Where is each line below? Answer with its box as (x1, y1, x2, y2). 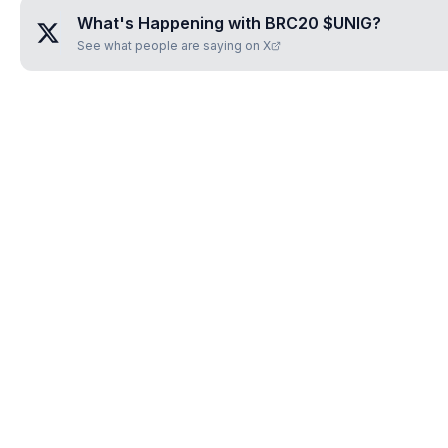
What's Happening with (77, 13, 265, 33)
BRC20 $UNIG (265, 13, 372, 33)
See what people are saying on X (77, 38, 271, 53)
